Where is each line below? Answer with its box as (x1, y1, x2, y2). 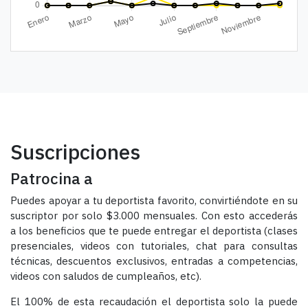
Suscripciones (10, 137, 140, 165)
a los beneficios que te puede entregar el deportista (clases (10, 223, 298, 237)
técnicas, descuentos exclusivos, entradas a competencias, (10, 254, 298, 267)
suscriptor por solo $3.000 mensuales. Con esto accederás (10, 208, 298, 222)
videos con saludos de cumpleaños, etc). (10, 269, 201, 283)
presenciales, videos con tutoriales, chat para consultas (10, 239, 298, 252)
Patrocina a (10, 168, 93, 189)
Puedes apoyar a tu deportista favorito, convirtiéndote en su (10, 193, 298, 207)
